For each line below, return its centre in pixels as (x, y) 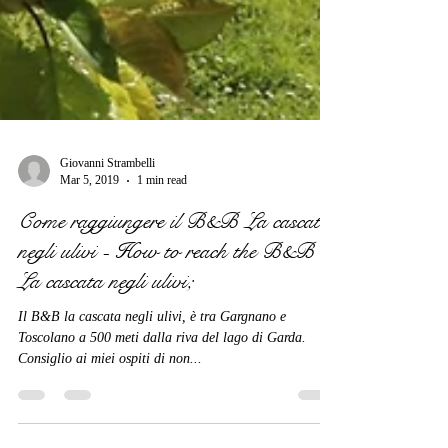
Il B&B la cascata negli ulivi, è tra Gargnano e (152, 404)
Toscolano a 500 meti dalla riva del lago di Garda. (162, 425)
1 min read (162, 268)
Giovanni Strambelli (107, 251)
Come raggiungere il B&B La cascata (174, 309)
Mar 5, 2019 (89, 268)
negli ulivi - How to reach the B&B (166, 339)
